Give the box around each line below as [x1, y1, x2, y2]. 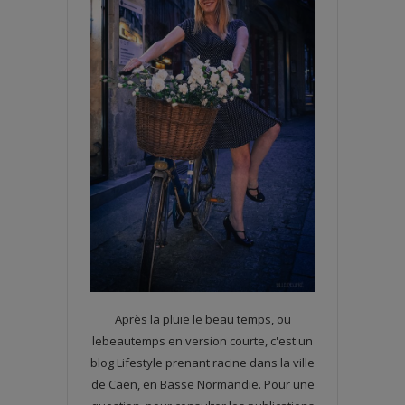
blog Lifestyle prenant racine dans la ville [90, 354, 315, 372]
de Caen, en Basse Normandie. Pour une [90, 376, 315, 393]
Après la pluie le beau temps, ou [114, 311, 291, 328]
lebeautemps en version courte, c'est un [92, 333, 313, 350]
